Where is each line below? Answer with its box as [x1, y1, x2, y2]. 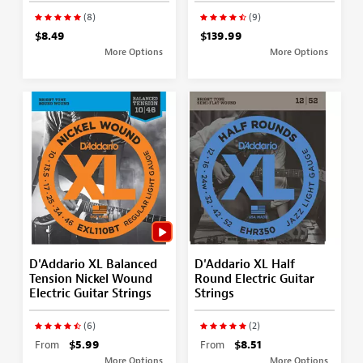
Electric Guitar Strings [28, 285, 152, 301]
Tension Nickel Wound [28, 271, 152, 287]
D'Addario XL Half [194, 256, 295, 272]
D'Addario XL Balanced [28, 256, 157, 272]
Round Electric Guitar [194, 271, 314, 287]
